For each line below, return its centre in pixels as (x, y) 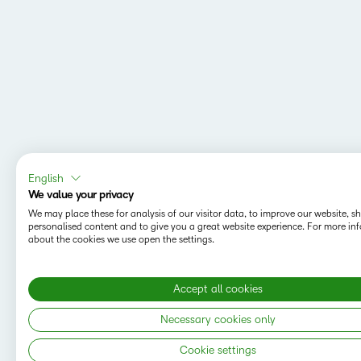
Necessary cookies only (218, 320)
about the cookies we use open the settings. (121, 240)
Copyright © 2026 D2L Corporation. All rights (180, 351)
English (46, 178)
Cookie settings (218, 350)
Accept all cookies (218, 289)
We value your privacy (81, 195)
